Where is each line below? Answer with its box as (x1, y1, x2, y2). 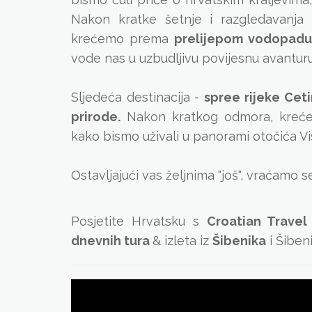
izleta (164, 233, 200, 248)
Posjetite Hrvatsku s (71, 214, 207, 228)
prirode (71, 109, 118, 124)
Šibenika (212, 233, 266, 248)
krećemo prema (71, 31, 174, 46)
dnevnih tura (71, 233, 153, 248)
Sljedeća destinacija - (71, 90, 205, 104)
